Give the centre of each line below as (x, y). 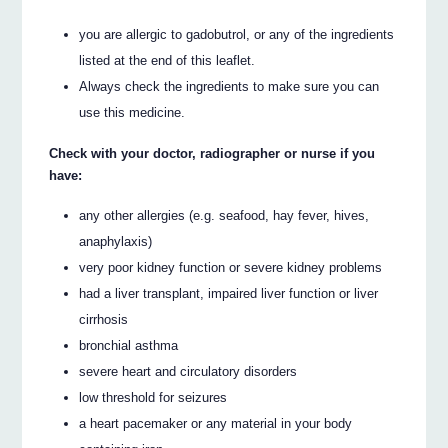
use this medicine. (132, 113)
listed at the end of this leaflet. (167, 61)
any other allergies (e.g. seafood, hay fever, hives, (224, 216)
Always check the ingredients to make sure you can (229, 87)
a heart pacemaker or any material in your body (216, 424)
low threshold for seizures (153, 398)
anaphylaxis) (116, 242)
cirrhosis (104, 320)
